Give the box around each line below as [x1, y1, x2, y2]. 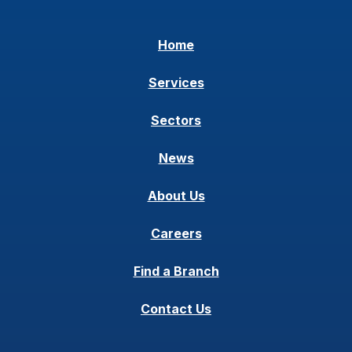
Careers [150, 225, 202, 241]
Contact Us [141, 300, 211, 317]
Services [148, 74, 204, 90]
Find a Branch [133, 262, 219, 279]
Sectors [151, 112, 201, 128]
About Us [147, 187, 205, 203]
